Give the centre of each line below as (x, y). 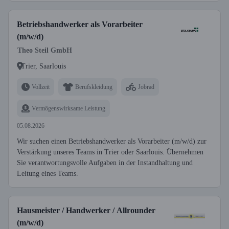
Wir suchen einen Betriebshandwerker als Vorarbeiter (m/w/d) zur (112, 141)
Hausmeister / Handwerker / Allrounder (86, 210)
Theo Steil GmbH (45, 50)
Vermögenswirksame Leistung (68, 108)
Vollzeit (41, 87)
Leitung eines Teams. (48, 174)
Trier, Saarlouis (43, 66)
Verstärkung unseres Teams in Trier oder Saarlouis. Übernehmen (110, 152)
